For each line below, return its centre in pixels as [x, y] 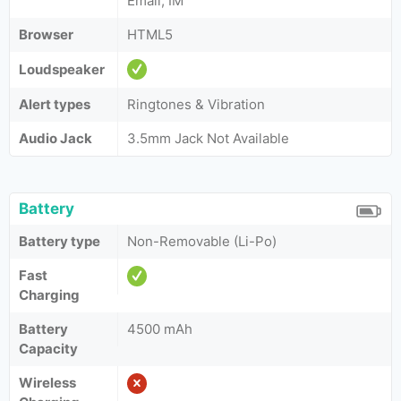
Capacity [48, 349]
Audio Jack [55, 138]
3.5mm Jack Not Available [208, 138]
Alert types [55, 104]
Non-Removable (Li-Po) [202, 241]
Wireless [47, 383]
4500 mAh [160, 329]
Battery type [60, 241]
